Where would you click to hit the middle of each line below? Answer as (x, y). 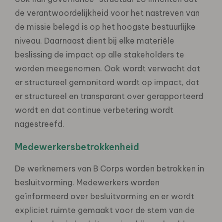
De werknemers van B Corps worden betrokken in (110, 168)
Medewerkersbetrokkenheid (77, 147)
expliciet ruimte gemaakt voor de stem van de (105, 210)
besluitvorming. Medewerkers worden (87, 182)
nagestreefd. (40, 124)
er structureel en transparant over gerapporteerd (109, 96)
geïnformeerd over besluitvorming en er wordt (105, 196)
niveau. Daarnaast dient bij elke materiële (95, 40)
